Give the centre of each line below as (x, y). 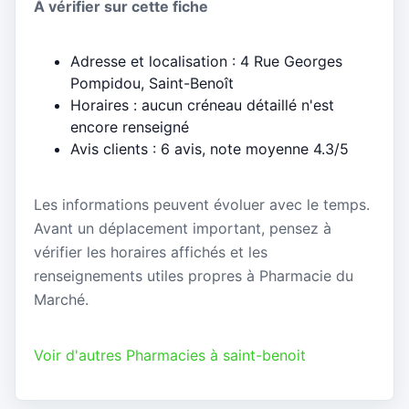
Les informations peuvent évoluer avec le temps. (202, 204)
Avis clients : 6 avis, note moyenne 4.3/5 (210, 149)
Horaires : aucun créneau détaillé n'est (202, 105)
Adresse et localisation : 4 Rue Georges (206, 62)
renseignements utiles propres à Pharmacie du (194, 275)
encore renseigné (130, 127)
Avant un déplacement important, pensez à (183, 228)
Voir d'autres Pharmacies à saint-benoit (170, 355)
